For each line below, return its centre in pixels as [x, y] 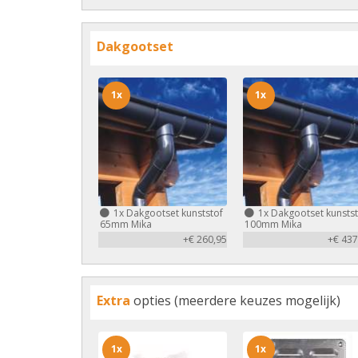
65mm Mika [126, 224]
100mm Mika [273, 224]
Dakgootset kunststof [173, 213]
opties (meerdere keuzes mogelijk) [235, 300]
